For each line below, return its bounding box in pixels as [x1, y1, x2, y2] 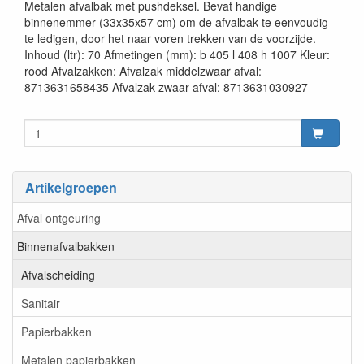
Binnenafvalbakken [17, 237, 115, 254]
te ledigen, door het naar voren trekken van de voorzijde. [24, 30, 316, 47]
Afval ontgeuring [17, 209, 101, 226]
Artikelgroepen [25, 178, 117, 197]
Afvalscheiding [21, 266, 95, 283]
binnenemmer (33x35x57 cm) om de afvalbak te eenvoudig [24, 14, 328, 31]
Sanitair [21, 294, 60, 311]
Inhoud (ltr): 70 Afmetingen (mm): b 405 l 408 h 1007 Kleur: [24, 46, 330, 63]
